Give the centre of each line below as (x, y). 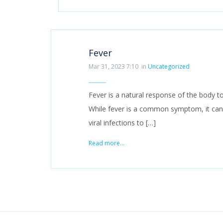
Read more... (107, 143)
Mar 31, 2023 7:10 (113, 66)
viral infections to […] (122, 122)
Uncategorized (168, 66)
